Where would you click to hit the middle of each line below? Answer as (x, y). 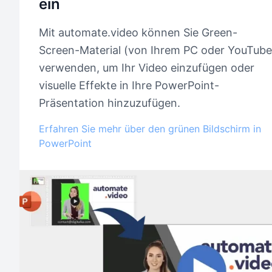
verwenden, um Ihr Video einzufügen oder (147, 67)
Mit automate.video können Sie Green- (138, 32)
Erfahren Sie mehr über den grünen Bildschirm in (150, 128)
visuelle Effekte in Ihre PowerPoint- (129, 85)
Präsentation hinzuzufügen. (110, 103)
